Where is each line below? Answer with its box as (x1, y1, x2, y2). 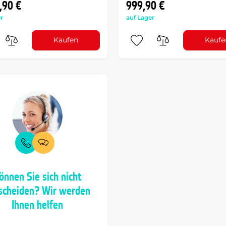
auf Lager (126, 13, 154, 21)
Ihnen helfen (11, 197, 63, 213)
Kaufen (53, 35, 79, 45)
